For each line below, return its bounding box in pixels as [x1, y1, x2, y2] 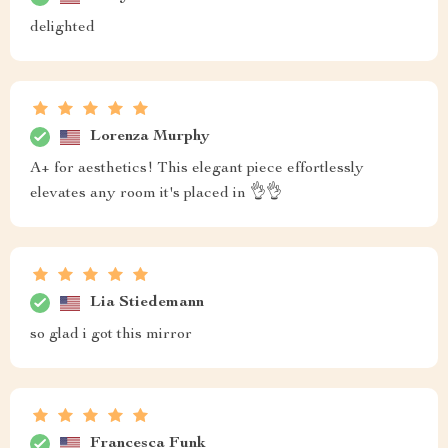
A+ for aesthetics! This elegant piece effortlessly [30, 161, 364, 178]
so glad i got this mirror [30, 327, 192, 344]
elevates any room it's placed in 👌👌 [30, 186, 282, 203]
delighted [30, 20, 95, 37]
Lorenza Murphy [90, 128, 210, 145]
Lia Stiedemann [90, 294, 204, 311]
